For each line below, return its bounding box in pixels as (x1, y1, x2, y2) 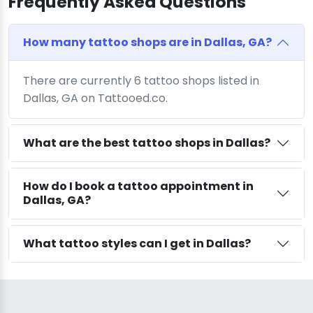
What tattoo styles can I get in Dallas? (23, 235, 251, 252)
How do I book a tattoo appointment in (23, 177, 254, 194)
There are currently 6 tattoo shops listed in (23, 72, 259, 89)
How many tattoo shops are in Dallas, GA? (23, 34, 272, 50)
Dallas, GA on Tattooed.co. (23, 89, 168, 106)
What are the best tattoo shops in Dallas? (23, 134, 270, 151)
